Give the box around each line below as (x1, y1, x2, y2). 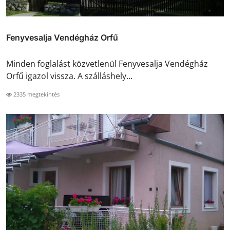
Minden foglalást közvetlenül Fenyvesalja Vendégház (6, 58, 208, 70)
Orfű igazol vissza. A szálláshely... (6, 70, 132, 82)
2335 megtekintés (12, 90, 60, 99)
